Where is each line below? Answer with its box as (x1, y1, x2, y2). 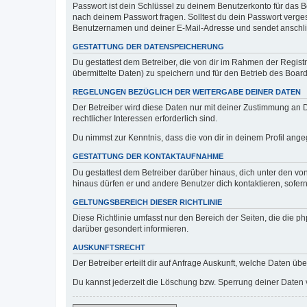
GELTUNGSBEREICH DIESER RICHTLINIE (73, 197, 222, 206)
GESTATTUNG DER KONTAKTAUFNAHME (73, 152, 223, 161)
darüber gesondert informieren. (73, 223, 188, 234)
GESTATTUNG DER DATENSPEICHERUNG (73, 42, 224, 51)
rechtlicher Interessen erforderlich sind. (73, 114, 217, 124)
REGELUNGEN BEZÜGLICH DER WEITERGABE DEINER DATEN (73, 88, 301, 96)
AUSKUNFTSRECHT (73, 243, 145, 251)
